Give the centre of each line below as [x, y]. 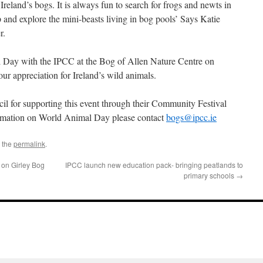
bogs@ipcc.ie [191, 117]
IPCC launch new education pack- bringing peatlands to [154, 165]
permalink [29, 144]
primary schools [210, 175]
